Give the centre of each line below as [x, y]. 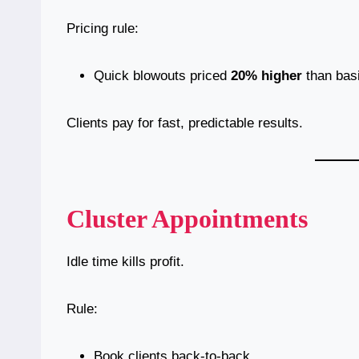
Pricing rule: [103, 29]
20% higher [266, 76]
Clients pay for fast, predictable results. [185, 123]
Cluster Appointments [187, 219]
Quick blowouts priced [162, 76]
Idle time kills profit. [125, 262]
